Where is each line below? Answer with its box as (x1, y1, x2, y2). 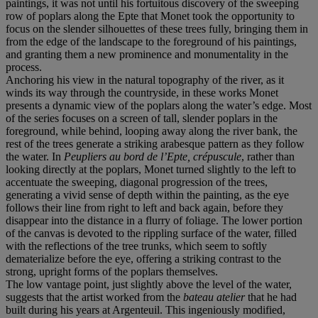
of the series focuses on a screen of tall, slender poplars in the (6, 111, 278, 124)
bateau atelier (183, 290, 245, 303)
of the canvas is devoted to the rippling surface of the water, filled (6, 226, 297, 239)
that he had (245, 290, 297, 303)
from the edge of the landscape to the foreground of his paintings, (6, 35, 297, 48)
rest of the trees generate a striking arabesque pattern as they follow (6, 137, 305, 150)
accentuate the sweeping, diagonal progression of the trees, (6, 175, 268, 188)
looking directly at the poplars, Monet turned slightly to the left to (6, 163, 296, 175)
